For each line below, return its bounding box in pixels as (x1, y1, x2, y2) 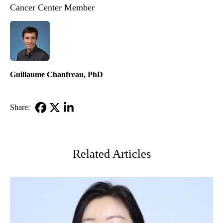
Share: (10, 103, 30, 112)
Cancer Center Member (10, 2, 95, 13)
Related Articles (72, 147, 151, 161)
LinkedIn (62, 116, 91, 125)
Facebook (34, 116, 65, 125)
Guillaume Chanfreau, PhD (10, 70, 103, 79)
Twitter (48, 128, 70, 137)
